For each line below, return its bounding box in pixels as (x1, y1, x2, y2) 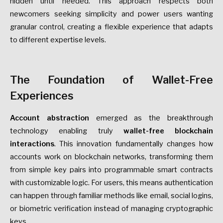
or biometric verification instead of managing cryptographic (10, 204, 213, 214)
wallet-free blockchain (123, 126, 213, 136)
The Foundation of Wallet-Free (10, 73, 213, 87)
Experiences (10, 89, 74, 103)
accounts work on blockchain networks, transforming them (10, 152, 213, 162)
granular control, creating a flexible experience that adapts (10, 22, 213, 31)
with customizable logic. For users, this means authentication (10, 178, 213, 188)
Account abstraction (10, 113, 89, 123)
